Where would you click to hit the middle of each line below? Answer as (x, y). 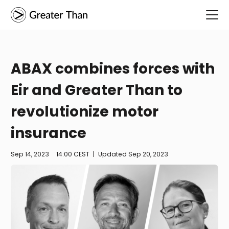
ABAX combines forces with (113, 69)
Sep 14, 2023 (30, 154)
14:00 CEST (73, 154)
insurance (49, 133)
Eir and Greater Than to (97, 90)
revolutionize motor (85, 112)
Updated (113, 154)
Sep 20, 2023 (148, 154)
